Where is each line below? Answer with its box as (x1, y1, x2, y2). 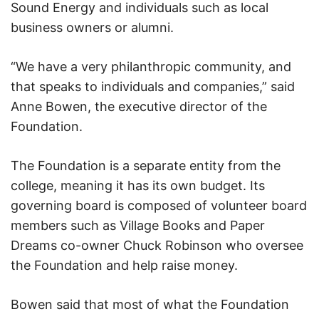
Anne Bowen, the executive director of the (11, 98, 267, 114)
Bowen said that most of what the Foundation (11, 296, 289, 312)
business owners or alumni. (11, 19, 174, 35)
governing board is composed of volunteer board (11, 197, 307, 213)
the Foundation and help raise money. (11, 257, 238, 273)
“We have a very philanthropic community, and (11, 58, 291, 74)
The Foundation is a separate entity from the (11, 157, 281, 173)
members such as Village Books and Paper (11, 217, 265, 233)
